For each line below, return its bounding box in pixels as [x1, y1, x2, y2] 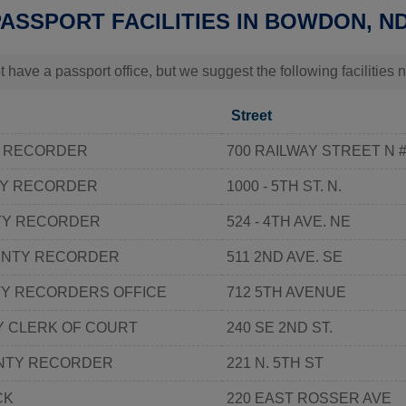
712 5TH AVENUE [227, 284, 346, 300]
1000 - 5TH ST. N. [227, 178, 342, 194]
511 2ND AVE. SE [227, 248, 343, 265]
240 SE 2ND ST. [227, 319, 333, 335]
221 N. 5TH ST [227, 354, 324, 371]
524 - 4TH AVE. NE [227, 213, 351, 229]
